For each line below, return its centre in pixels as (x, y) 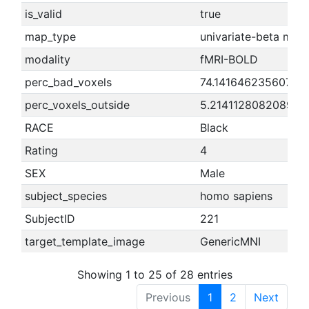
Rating (41, 150)
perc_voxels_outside (77, 105)
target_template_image (84, 241)
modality (47, 59)
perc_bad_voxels (68, 82)
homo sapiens (236, 196)
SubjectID (50, 219)
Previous (168, 297)
